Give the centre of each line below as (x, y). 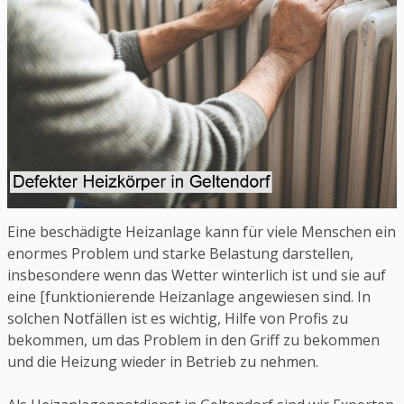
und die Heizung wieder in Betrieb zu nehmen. (163, 362)
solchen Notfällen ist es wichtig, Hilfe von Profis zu (178, 319)
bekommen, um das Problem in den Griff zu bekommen (193, 340)
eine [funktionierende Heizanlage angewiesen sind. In (189, 297)
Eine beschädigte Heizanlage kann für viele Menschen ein (202, 232)
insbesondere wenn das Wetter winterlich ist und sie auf (197, 275)
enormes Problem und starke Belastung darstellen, (180, 254)
